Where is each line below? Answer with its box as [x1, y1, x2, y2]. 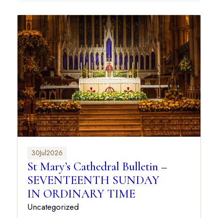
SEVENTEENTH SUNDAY [27, 173, 159, 188]
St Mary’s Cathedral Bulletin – [27, 159, 167, 174]
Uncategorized [27, 201, 79, 213]
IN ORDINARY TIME [27, 186, 135, 201]
